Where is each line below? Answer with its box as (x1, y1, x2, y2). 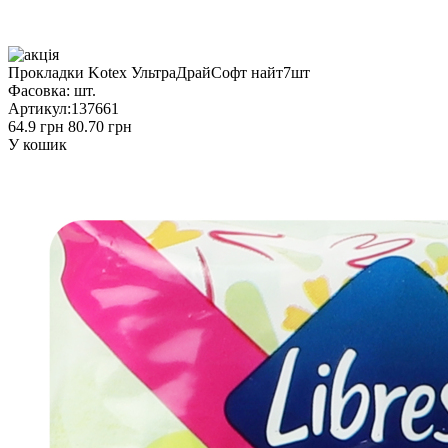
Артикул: (8, 99, 71, 117)
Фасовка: (8, 81, 70, 99)
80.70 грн (68, 117, 132, 135)
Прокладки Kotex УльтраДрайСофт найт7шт (8, 63, 310, 81)
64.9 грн (8, 117, 64, 135)
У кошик (8, 135, 67, 153)
